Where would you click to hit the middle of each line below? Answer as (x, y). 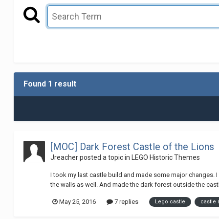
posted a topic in (105, 158)
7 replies (126, 202)
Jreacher (65, 158)
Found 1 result (50, 84)
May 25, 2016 (78, 202)
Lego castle (170, 201)
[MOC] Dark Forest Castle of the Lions (132, 147)
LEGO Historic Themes (166, 158)
